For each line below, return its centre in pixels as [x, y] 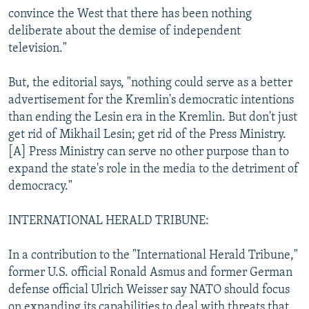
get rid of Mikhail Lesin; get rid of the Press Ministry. [147, 134]
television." [38, 48]
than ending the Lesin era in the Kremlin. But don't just [153, 117]
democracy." [40, 186]
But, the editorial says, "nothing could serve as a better [150, 83]
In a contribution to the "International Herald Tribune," [153, 255]
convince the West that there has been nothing [130, 14]
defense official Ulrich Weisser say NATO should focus [149, 290]
